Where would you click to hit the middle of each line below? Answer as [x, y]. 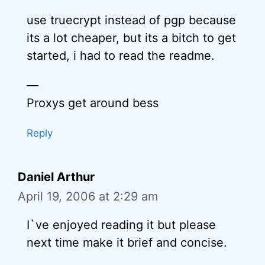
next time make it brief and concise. [127, 242]
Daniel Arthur [56, 177]
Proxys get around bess [93, 103]
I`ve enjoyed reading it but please [121, 224]
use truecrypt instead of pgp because [131, 20]
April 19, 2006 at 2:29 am [88, 196]
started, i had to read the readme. [121, 55]
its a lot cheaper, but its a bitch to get [131, 38]
